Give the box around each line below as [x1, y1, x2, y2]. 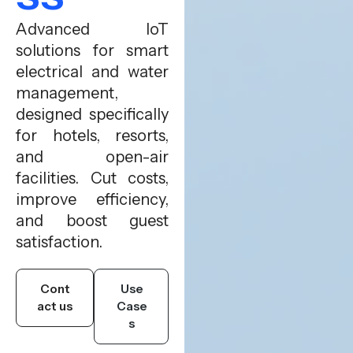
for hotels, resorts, [16, 126, 169, 145]
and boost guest [16, 211, 169, 230]
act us [37, 299, 73, 314]
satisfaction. [16, 232, 102, 251]
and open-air [16, 147, 169, 166]
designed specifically [16, 105, 169, 124]
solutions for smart [16, 41, 169, 60]
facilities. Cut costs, [16, 169, 169, 188]
